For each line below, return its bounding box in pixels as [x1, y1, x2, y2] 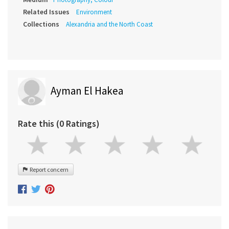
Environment [76, 8, 112, 17]
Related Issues [23, 7, 70, 17]
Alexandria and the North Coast [66, 20, 153, 29]
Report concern [28, 166, 68, 174]
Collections [23, 19, 59, 29]
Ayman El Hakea [51, 84, 123, 98]
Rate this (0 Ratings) [18, 118, 100, 130]
